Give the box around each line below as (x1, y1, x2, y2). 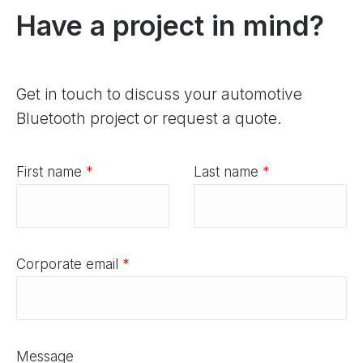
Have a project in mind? (16, 9, 324, 43)
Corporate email (16, 256, 118, 273)
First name (16, 164, 82, 181)
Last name (194, 164, 258, 181)
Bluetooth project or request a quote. (16, 109, 282, 129)
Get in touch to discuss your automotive (16, 85, 302, 105)
